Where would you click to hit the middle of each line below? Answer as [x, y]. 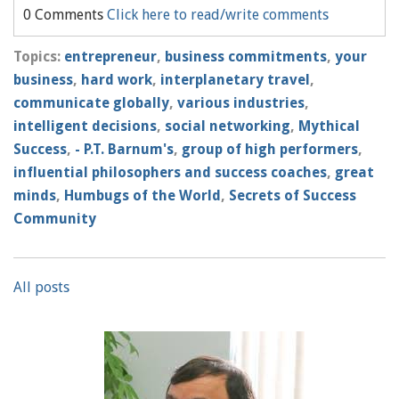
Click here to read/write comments [218, 14]
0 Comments [65, 14]
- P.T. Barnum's [124, 149]
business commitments [246, 56]
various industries [241, 102]
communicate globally [91, 102]
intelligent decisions [85, 126]
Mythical [329, 126]
